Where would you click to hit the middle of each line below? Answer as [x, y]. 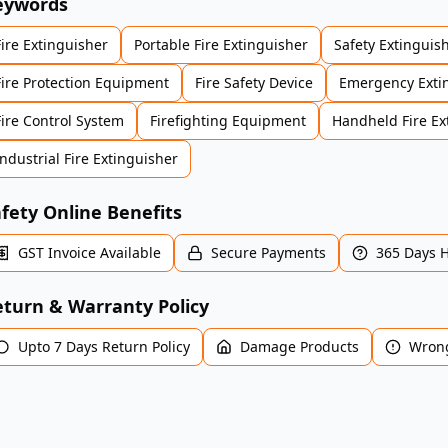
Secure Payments [268, 252]
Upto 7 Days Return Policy [103, 346]
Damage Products [299, 346]
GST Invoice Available [89, 252]
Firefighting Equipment [227, 120]
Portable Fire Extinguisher [220, 44]
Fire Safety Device [253, 82]
